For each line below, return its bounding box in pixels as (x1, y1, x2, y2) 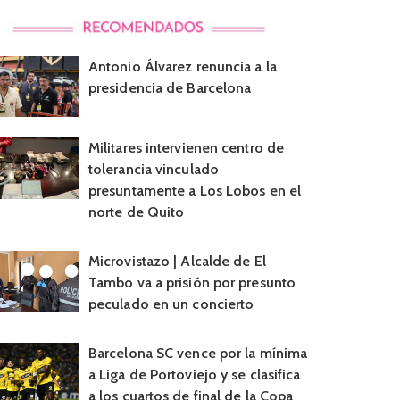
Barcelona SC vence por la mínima (87, 344, 308, 362)
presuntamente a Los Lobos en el (87, 182, 302, 200)
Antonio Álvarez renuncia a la (87, 58, 277, 75)
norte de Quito (87, 204, 185, 221)
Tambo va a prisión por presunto (87, 273, 296, 291)
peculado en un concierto (87, 295, 254, 312)
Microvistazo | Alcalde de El (87, 252, 266, 270)
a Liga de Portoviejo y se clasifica (87, 365, 301, 383)
